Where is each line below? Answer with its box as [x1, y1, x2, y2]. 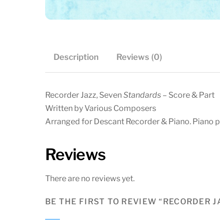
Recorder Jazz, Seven [45, 90, 123, 100]
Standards [123, 90, 161, 100]
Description [53, 52, 99, 62]
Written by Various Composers [45, 104, 156, 113]
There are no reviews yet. [45, 174, 135, 184]
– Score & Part [161, 90, 215, 100]
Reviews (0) [116, 52, 163, 62]
